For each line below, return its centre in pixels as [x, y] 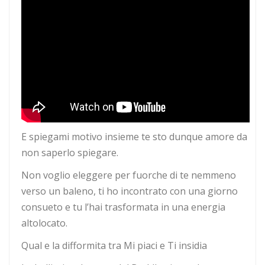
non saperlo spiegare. [70, 153]
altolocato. [44, 223]
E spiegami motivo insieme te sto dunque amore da [134, 137]
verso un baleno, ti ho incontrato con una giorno [130, 191]
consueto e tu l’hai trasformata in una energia [123, 207]
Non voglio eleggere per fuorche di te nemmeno [129, 175]
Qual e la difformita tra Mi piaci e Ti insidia [114, 246]
